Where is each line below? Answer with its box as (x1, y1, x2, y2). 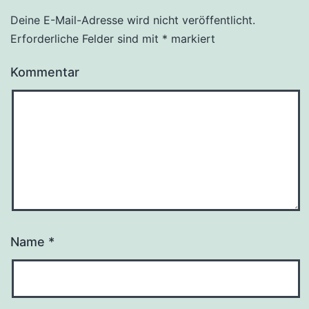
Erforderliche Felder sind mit (10, 31, 162, 46)
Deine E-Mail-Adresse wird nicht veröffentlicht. (10, 12, 255, 27)
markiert (168, 31, 215, 46)
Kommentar (10, 64, 79, 79)
